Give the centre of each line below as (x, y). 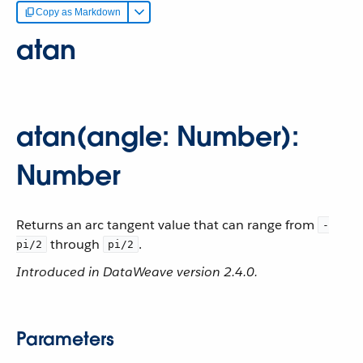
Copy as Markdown (78, 12)
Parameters (65, 339)
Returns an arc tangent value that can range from (167, 225)
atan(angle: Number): (158, 137)
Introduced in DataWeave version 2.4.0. (137, 272)
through (75, 244)
